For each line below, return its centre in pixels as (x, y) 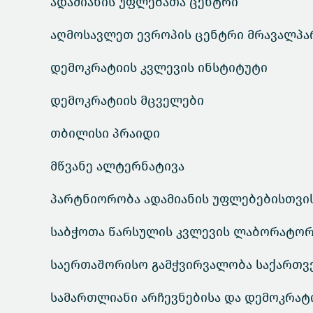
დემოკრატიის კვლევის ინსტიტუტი (159, 68)
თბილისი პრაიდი (105, 133)
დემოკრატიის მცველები (127, 101)
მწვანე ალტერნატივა (117, 166)
